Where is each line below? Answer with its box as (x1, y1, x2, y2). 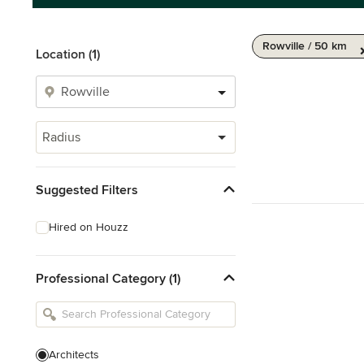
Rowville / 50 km (262, 39, 347, 53)
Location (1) (36, 46, 100, 63)
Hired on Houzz (49, 220, 128, 234)
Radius (42, 129, 80, 145)
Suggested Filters (36, 181, 138, 198)
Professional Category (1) (36, 270, 180, 287)
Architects (49, 348, 99, 362)
